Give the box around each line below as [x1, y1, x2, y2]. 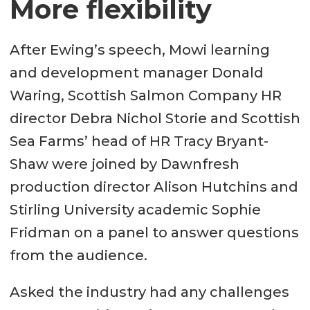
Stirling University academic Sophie [9, 201, 261, 218]
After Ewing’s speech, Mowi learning [9, 41, 270, 58]
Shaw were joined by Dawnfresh [9, 155, 239, 172]
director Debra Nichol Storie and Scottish [9, 109, 300, 127]
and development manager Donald [9, 64, 264, 81]
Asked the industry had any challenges [9, 283, 289, 300]
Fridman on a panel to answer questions [9, 224, 299, 241]
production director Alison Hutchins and [9, 178, 298, 195]
